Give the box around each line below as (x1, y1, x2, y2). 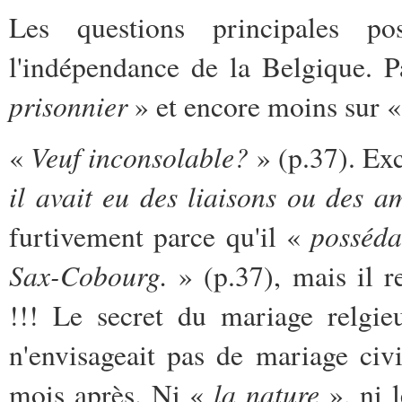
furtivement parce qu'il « (9, 217, 311, 256)
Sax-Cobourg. (9, 256, 168, 295)
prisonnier (9, 86, 135, 126)
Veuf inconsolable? (31, 137, 249, 177)
